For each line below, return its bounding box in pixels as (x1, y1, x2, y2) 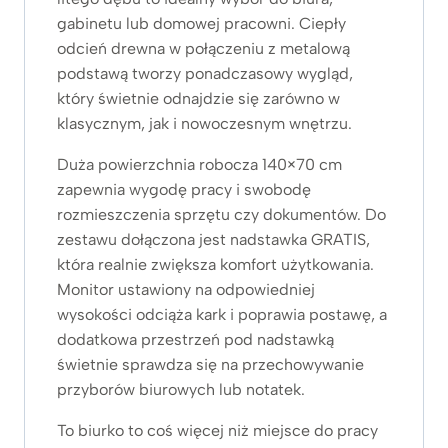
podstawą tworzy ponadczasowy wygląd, (57, 64, 353, 84)
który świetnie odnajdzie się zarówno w (57, 89, 340, 109)
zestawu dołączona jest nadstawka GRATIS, (57, 230, 370, 250)
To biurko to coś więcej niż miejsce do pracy (57, 421, 378, 441)
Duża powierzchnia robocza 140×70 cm (57, 155, 342, 175)
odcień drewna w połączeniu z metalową (57, 39, 350, 59)
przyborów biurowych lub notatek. (57, 380, 305, 400)
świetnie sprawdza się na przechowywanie (57, 355, 364, 375)
